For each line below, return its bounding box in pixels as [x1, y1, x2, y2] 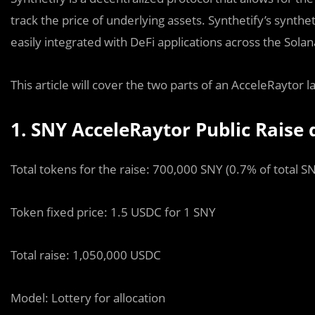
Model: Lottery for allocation [11, 289, 165, 306]
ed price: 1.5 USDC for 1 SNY [60, 203, 216, 220]
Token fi [11, 203, 53, 220]
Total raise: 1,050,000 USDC [11, 246, 161, 263]
